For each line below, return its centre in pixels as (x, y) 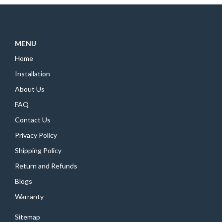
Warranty (29, 196)
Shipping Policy (38, 150)
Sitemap (28, 217)
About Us (30, 89)
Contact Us (33, 119)
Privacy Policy (36, 135)
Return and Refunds (46, 166)
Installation (32, 73)
